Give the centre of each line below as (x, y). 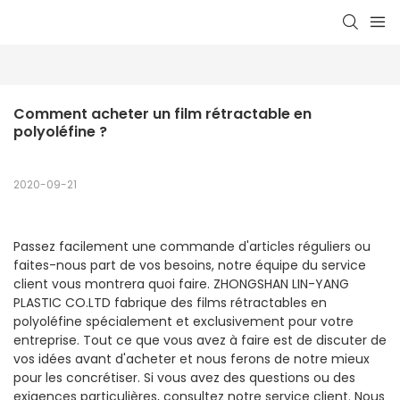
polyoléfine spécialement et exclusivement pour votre (183, 322)
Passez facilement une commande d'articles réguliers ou (192, 247)
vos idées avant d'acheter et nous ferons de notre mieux (192, 359)
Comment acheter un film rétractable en (162, 114)
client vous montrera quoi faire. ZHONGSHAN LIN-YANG (181, 284)
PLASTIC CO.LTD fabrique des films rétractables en (170, 303)
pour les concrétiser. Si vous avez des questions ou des (184, 378)
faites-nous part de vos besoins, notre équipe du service (190, 266)
